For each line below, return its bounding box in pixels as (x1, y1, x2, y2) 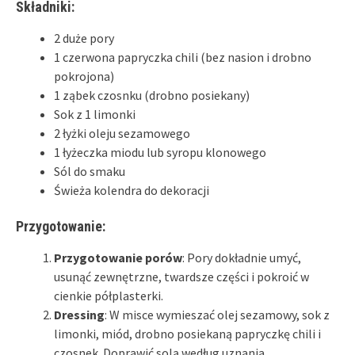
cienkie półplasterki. (54, 287, 163, 303)
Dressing (54, 306, 105, 323)
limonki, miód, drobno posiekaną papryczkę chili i (54, 325, 321, 342)
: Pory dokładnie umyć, (182, 249, 301, 265)
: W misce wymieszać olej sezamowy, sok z (105, 306, 330, 323)
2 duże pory (54, 29, 114, 46)
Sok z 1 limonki (54, 105, 136, 122)
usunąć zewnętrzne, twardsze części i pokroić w (54, 268, 309, 284)
